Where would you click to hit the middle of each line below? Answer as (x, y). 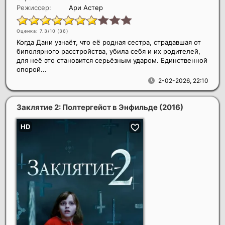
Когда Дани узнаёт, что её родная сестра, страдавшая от (109, 42)
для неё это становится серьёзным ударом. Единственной (112, 61)
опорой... (32, 70)
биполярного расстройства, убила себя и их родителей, (108, 51)
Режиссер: (34, 8)
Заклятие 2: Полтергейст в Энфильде (88, 107)
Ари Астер (86, 8)
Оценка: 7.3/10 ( (38, 31)
